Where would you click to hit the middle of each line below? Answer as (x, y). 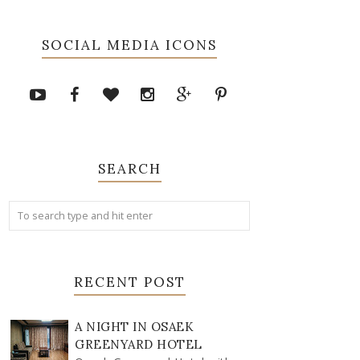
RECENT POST (129, 282)
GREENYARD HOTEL (139, 344)
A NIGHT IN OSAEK (134, 327)
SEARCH (129, 169)
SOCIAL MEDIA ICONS (129, 45)
